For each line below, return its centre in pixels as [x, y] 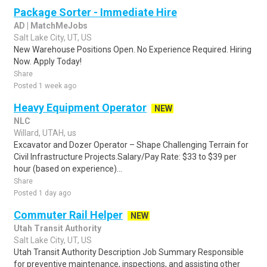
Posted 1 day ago [42, 193]
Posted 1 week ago [45, 86]
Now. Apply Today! [48, 61]
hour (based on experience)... [68, 169]
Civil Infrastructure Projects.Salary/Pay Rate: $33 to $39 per [125, 157]
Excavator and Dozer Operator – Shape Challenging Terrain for [131, 145]
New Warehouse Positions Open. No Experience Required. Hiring [133, 49]
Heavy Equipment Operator [80, 108]
